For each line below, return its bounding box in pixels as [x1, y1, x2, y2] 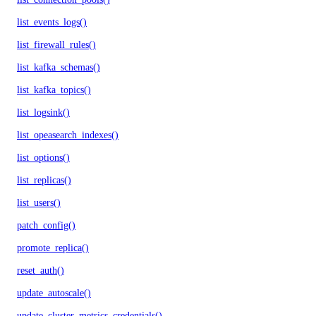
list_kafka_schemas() [17, 61, 100, 73]
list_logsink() [17, 107, 70, 118]
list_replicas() [17, 174, 71, 186]
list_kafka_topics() [17, 84, 91, 95]
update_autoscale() [17, 287, 91, 298]
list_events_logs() [17, 16, 87, 28]
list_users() [17, 197, 61, 208]
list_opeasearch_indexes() [17, 129, 119, 140]
